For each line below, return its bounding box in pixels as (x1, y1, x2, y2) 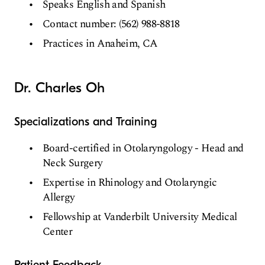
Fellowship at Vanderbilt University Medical (43, 209, 237, 225)
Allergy (43, 189, 75, 206)
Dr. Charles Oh (14, 79, 105, 96)
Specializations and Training (14, 115, 157, 129)
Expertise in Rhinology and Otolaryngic (43, 174, 217, 191)
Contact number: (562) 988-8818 (43, 16, 180, 33)
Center (43, 224, 73, 240)
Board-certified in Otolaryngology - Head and (43, 140, 244, 157)
